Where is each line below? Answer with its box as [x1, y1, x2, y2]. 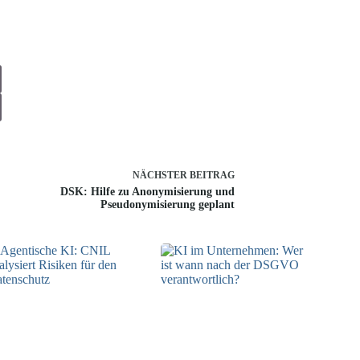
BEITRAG [189, 170, 235, 182]
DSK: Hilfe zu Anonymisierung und [59, 186, 235, 198]
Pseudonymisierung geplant [100, 198, 235, 211]
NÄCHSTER [132, 170, 190, 182]
